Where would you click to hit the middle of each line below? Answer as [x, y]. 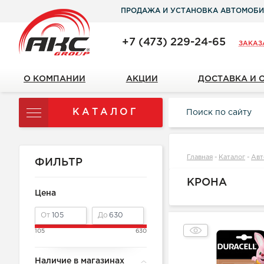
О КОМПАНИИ [55, 79]
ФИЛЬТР [59, 163]
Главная [200, 157]
